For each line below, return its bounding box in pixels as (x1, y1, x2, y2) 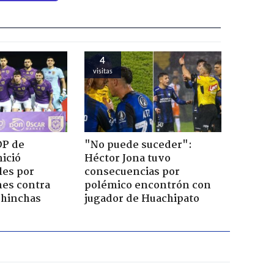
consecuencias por (84, 164, 180, 181)
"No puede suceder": (84, 137, 192, 154)
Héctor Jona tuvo (84, 150, 171, 168)
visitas (92, 67, 113, 75)
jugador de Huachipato (84, 191, 199, 208)
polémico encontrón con (84, 177, 211, 194)
